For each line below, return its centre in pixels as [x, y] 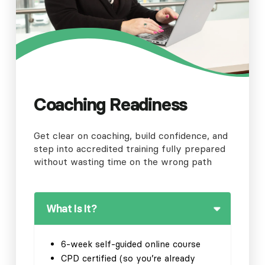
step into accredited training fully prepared [129, 148]
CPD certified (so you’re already [128, 258]
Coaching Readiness [110, 104]
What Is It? [71, 208]
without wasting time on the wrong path [122, 161]
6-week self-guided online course [130, 244]
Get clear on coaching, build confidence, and [130, 135]
